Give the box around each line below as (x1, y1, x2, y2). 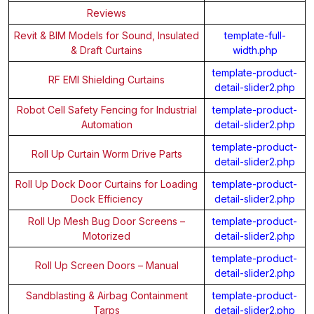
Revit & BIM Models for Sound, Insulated (14, 29, 199, 41)
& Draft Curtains (71, 43, 142, 56)
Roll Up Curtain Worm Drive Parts (31, 147, 182, 160)
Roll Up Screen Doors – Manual (34, 259, 179, 271)
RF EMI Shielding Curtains (48, 73, 165, 86)
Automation (81, 118, 132, 130)
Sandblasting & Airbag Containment (25, 289, 188, 301)
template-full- (224, 29, 286, 41)
